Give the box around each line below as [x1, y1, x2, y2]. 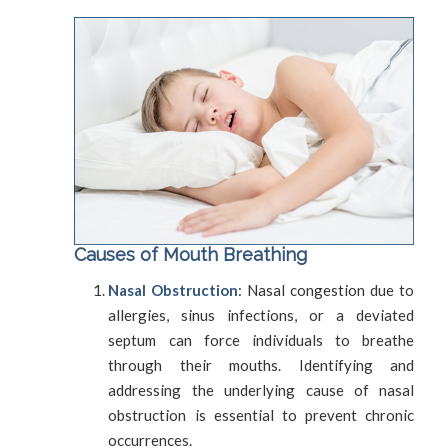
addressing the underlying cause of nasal [108, 380, 415, 399]
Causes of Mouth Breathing [73, 243, 307, 265]
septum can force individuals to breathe [108, 330, 415, 349]
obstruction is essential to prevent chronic [108, 405, 415, 424]
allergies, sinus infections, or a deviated [108, 305, 415, 324]
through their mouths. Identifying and [108, 355, 415, 374]
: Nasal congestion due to [238, 280, 415, 299]
